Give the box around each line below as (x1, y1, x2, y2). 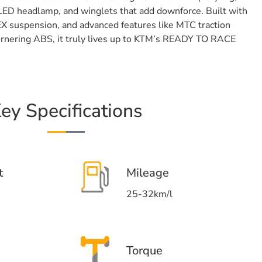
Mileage (126, 165, 169, 181)
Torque (126, 243, 163, 258)
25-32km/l (126, 188, 173, 201)
